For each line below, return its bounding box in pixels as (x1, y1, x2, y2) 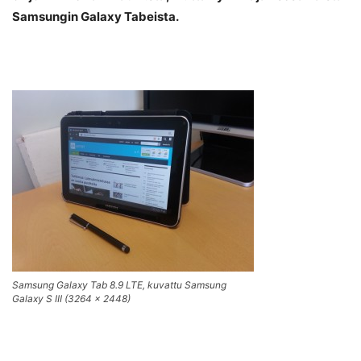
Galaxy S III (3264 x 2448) (12, 293, 131, 305)
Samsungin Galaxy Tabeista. (12, 9, 179, 25)
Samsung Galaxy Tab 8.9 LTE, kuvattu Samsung (12, 279, 226, 292)
